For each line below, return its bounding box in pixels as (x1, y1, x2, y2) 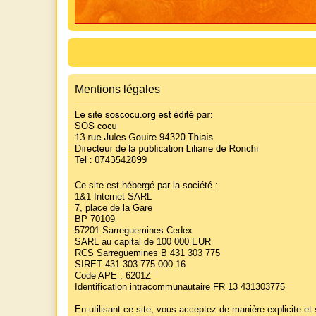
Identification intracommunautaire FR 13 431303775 (75, 282, 285, 293)
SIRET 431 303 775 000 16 (75, 260, 186, 270)
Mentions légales (75, 83, 160, 96)
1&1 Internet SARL (75, 192, 152, 202)
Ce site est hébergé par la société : (75, 181, 218, 191)
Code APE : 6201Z (75, 271, 151, 281)
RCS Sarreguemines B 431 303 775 (75, 248, 220, 259)
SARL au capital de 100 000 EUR (75, 237, 211, 248)
